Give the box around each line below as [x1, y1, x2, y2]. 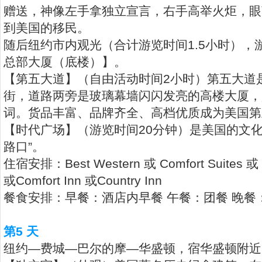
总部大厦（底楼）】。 [4, 55, 126, 68]
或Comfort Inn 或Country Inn [4, 174, 162, 187]
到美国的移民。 [4, 21, 89, 35]
